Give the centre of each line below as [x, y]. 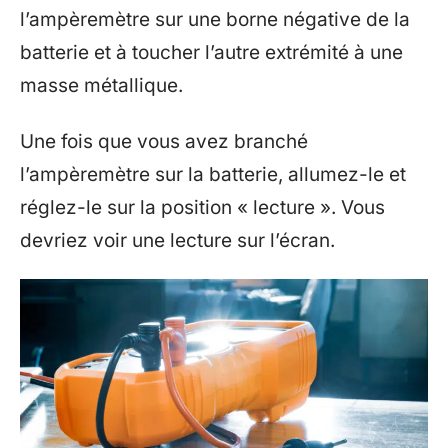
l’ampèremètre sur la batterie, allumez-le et [213, 174]
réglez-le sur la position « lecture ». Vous [202, 207]
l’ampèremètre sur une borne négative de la [215, 19]
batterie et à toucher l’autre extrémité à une [211, 52]
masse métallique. [101, 85]
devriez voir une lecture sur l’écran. [177, 240]
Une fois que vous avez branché [164, 141]
